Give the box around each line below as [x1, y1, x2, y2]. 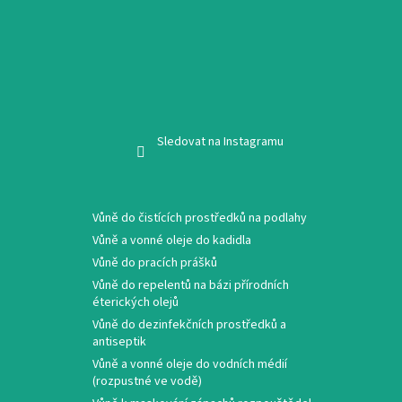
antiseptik [92, 333, 146, 352]
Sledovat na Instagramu [156, 133, 284, 152]
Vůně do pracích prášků [92, 254, 217, 273]
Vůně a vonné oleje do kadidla [92, 232, 251, 250]
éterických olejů [92, 293, 179, 312]
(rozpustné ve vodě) [92, 372, 202, 391]
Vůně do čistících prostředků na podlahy [92, 209, 307, 228]
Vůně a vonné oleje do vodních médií [92, 355, 287, 374]
